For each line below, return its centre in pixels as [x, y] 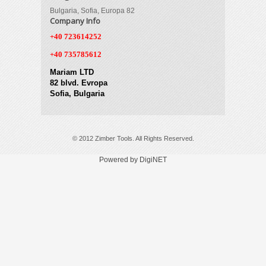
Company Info [75, 21]
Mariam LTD [72, 72]
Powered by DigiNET [133, 160]
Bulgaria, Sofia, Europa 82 [92, 11]
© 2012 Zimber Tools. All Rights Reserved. [133, 139]
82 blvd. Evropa [78, 83]
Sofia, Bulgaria [77, 94]
